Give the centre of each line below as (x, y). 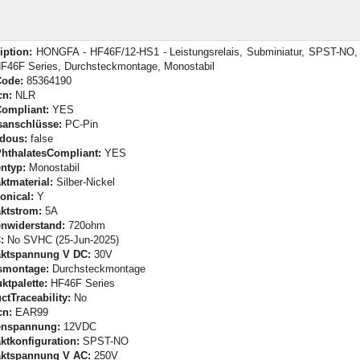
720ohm (85, 226)
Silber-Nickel (84, 182)
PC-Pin (80, 125)
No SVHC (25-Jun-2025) (61, 240)
